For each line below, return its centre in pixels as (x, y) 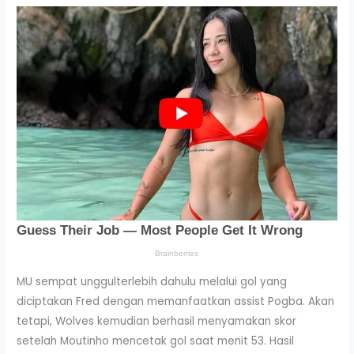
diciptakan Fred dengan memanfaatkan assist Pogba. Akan (176, 302)
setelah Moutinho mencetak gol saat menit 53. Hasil (156, 341)
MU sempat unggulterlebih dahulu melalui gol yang (152, 282)
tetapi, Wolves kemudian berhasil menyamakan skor (157, 322)
